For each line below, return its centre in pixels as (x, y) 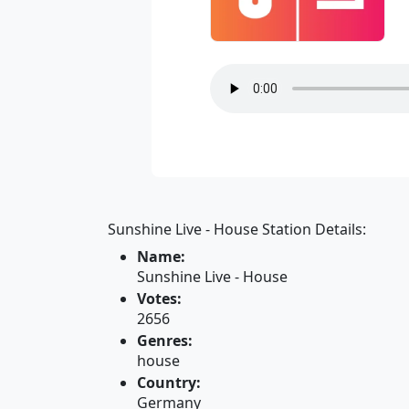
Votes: (159, 299)
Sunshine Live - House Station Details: (237, 229)
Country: (169, 383)
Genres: (165, 341)
